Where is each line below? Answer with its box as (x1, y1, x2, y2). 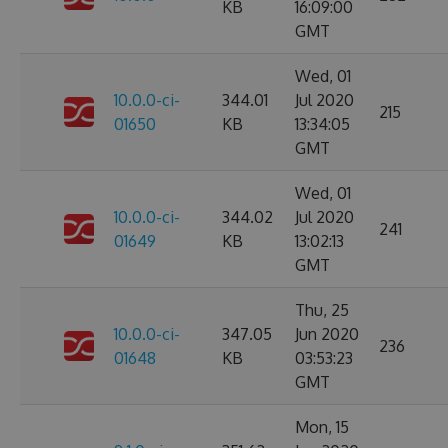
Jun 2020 (295, 324, 359, 344)
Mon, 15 (295, 417, 349, 437)
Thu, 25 (295, 300, 349, 320)
